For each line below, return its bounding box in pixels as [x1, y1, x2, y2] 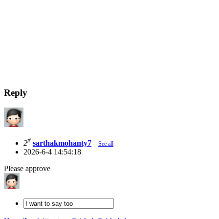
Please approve [4, 164, 50, 173]
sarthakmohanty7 [33, 138, 91, 147]
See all [98, 140, 113, 147]
